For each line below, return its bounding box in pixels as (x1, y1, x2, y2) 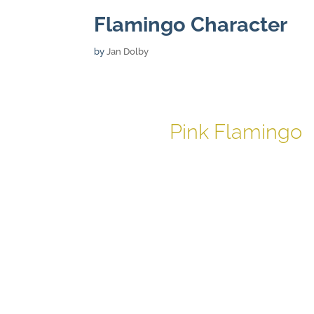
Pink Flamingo (169, 120, 302, 144)
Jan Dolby (107, 46, 149, 57)
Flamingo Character (94, 12, 288, 36)
